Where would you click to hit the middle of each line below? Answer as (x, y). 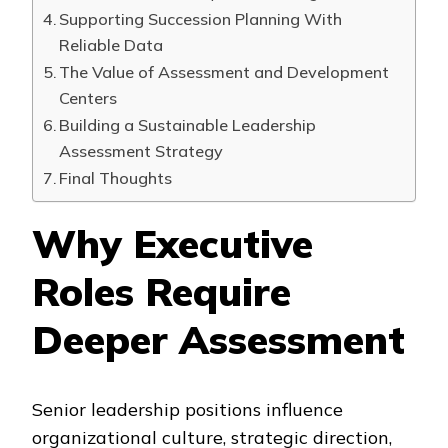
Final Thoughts (116, 177)
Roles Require (161, 291)
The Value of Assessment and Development (224, 71)
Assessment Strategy (141, 150)
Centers (88, 97)
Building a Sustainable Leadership (188, 124)
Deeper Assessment (218, 339)
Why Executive (172, 243)
